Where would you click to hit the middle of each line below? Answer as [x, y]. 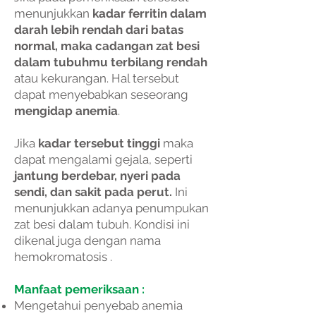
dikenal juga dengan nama [87, 241]
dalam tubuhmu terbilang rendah [111, 62]
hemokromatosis [61, 257]
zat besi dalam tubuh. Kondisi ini [102, 224]
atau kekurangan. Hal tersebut [97, 78]
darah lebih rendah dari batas [99, 30]
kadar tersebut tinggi [101, 143]
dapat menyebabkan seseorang [101, 95]
